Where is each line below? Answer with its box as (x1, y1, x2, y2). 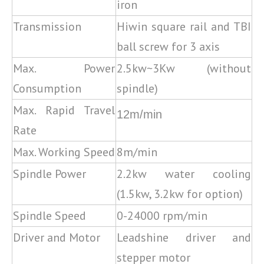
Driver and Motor (13, 230, 100, 245)
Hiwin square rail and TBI (117, 19, 251, 34)
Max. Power (13, 61, 115, 76)
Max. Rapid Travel (13, 103, 115, 118)
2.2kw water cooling (117, 166, 251, 181)
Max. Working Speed (13, 144, 115, 160)
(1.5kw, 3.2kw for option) (117, 186, 243, 202)
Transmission (13, 19, 81, 34)
